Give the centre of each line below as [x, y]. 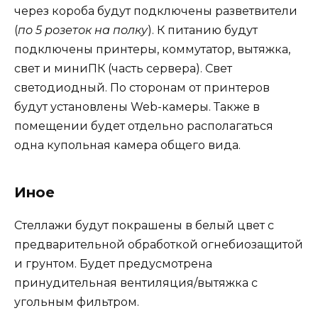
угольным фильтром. [77, 302]
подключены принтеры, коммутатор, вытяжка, [152, 49]
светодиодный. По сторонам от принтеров [142, 87]
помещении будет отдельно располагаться [144, 126]
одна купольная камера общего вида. [127, 145]
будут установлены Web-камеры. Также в [137, 106]
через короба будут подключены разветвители [156, 11]
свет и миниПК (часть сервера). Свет [123, 68]
